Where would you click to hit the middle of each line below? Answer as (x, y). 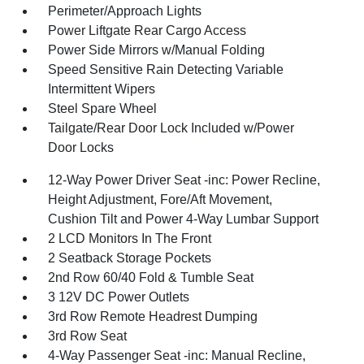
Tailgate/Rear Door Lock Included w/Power (171, 128)
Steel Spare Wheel (103, 108)
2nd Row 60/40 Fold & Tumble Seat (151, 277)
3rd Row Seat (88, 336)
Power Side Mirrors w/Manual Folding (157, 50)
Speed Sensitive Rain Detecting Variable (166, 69)
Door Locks (81, 147)
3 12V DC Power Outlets (119, 297)
